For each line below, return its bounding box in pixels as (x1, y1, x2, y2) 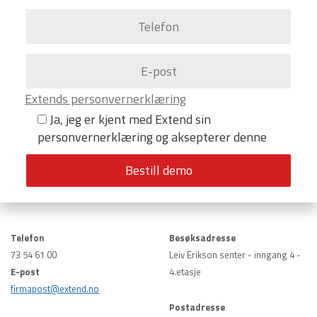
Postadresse (169, 300, 225, 315)
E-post (11, 265, 40, 279)
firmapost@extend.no (11, 282, 99, 296)
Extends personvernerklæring (25, 89, 186, 109)
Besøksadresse (169, 231, 236, 246)
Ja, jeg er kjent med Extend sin (50, 110, 211, 129)
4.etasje (169, 265, 201, 279)
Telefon (11, 231, 45, 246)
